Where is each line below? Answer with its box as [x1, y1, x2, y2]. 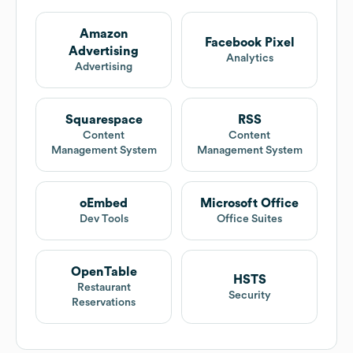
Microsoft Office [200, 197, 299, 210]
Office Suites [217, 214, 282, 225]
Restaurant [76, 282, 131, 294]
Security [228, 289, 271, 301]
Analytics [225, 53, 273, 65]
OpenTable [70, 266, 137, 279]
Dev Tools [79, 214, 128, 225]
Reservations [72, 297, 136, 309]
